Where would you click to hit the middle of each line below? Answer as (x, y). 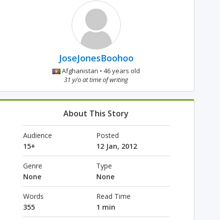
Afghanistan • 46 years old (100, 71)
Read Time (113, 196)
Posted (107, 135)
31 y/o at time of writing (96, 80)
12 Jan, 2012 (116, 146)
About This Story (96, 113)
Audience (37, 135)
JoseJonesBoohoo (96, 58)
